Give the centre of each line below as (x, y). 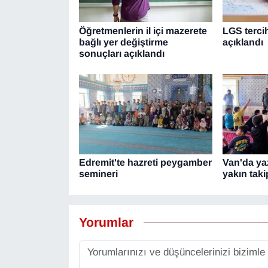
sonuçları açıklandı (121, 53)
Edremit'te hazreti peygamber (145, 163)
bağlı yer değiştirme (123, 42)
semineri (98, 174)
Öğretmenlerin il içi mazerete (143, 31)
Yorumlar (106, 222)
